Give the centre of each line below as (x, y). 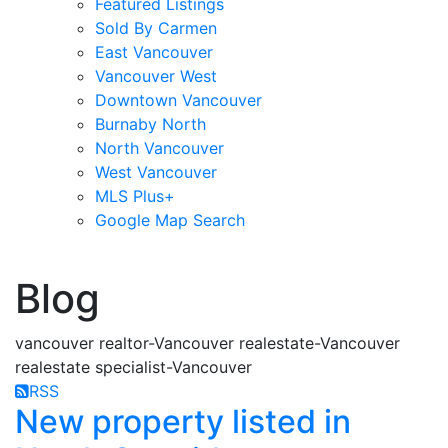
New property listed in (183, 421)
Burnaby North (150, 124)
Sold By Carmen (156, 28)
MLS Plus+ (135, 196)
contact (248, 261)
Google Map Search (170, 220)
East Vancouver (154, 52)
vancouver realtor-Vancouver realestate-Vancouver (207, 343)
